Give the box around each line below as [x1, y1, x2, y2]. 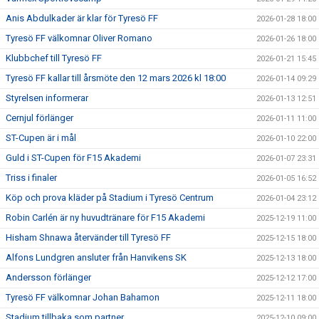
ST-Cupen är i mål [6, 132, 76, 143]
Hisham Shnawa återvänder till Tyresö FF [6, 232, 171, 243]
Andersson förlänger [6, 272, 91, 283]
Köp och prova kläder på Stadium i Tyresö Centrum [6, 192, 214, 203]
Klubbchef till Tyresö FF [6, 53, 102, 63]
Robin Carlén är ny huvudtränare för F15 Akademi [6, 212, 205, 223]
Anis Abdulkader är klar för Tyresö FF [6, 13, 158, 23]
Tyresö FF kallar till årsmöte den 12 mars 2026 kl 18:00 [6, 73, 226, 83]
